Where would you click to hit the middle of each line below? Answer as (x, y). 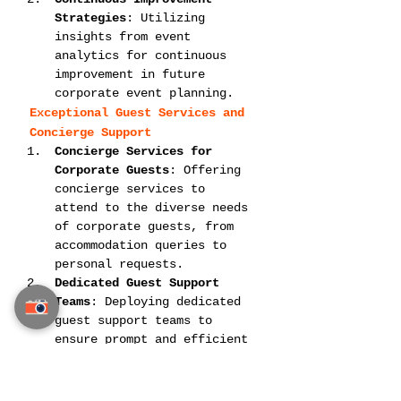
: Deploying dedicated (169, 302)
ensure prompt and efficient (155, 339)
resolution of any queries (148, 358)
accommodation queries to (144, 245)
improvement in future (133, 74)
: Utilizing (169, 18)
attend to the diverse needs (155, 208)
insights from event (126, 37)
